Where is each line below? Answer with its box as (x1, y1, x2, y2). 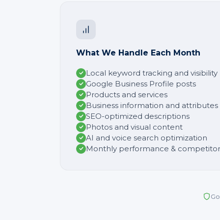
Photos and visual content (86, 122, 183, 132)
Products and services (86, 89, 167, 99)
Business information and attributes (86, 100, 218, 110)
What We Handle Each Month (76, 48, 200, 57)
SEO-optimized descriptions (86, 111, 190, 121)
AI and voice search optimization (86, 133, 207, 142)
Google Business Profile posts (86, 79, 196, 88)
